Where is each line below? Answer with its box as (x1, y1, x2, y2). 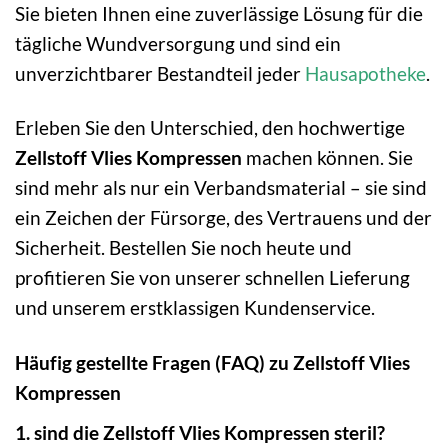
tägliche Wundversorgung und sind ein (15, 31, 341, 55)
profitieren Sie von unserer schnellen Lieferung (15, 266, 410, 290)
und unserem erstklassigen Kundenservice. (15, 296, 375, 320)
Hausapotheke (305, 61, 426, 85)
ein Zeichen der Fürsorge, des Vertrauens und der (15, 206, 432, 230)
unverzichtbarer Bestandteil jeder (15, 61, 305, 85)
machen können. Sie (242, 146, 413, 170)
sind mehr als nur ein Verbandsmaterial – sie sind (15, 176, 427, 200)
